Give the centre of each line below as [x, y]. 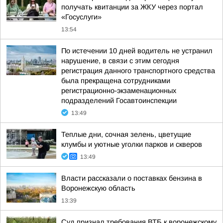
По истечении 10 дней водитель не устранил [137, 51]
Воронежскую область [98, 188]
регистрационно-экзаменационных [119, 91]
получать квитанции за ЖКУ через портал [132, 7]
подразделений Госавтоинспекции [119, 101]
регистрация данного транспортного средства [138, 71]
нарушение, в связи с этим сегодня [120, 61]
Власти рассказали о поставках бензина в [132, 178]
